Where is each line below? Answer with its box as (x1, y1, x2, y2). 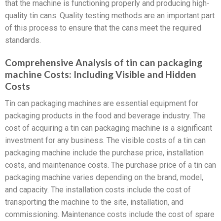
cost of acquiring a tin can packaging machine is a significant (5, 123, 212, 133)
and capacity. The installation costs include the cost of (5, 184, 191, 194)
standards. (5, 36, 41, 45)
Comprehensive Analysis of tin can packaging (5, 57, 202, 69)
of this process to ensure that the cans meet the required (5, 23, 201, 33)
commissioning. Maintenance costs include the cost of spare (5, 209, 215, 219)
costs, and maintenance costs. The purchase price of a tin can (5, 160, 216, 170)
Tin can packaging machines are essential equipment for (5, 98, 198, 108)
